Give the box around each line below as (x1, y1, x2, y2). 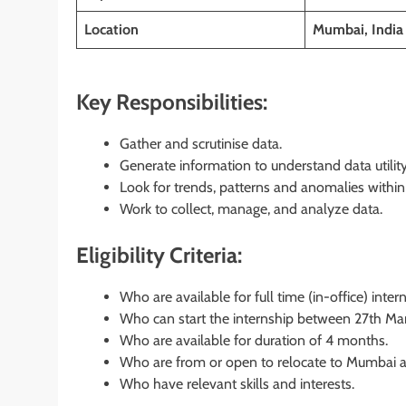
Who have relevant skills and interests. (120, 374, 354, 392)
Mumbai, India (313, 20, 403, 38)
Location (84, 20, 139, 38)
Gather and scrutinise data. (120, 134, 282, 152)
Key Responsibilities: (76, 88, 267, 115)
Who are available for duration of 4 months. (120, 331, 388, 349)
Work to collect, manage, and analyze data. (120, 199, 382, 217)
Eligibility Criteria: (76, 241, 242, 268)
